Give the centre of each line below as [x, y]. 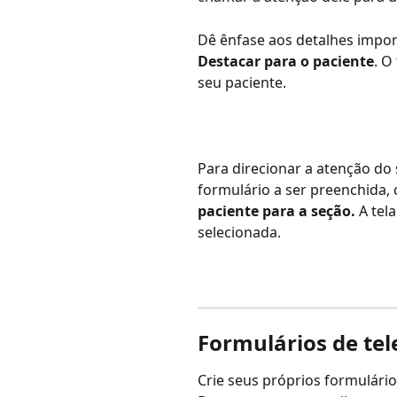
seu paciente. [242, 82]
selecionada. [239, 232]
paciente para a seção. [276, 210]
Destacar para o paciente [286, 61]
